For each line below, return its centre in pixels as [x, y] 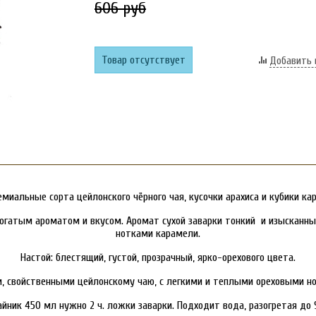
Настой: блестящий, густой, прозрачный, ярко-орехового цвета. [158, 257]
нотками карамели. [158, 233]
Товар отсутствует [144, 60]
